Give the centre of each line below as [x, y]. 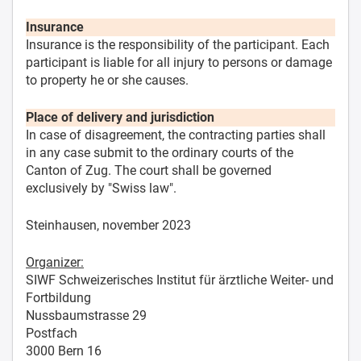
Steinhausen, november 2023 [108, 225]
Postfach [52, 333]
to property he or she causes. [107, 80]
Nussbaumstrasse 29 [86, 315]
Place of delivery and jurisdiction [120, 117]
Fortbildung [58, 297]
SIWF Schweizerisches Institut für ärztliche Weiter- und [180, 280]
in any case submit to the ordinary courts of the [160, 152]
